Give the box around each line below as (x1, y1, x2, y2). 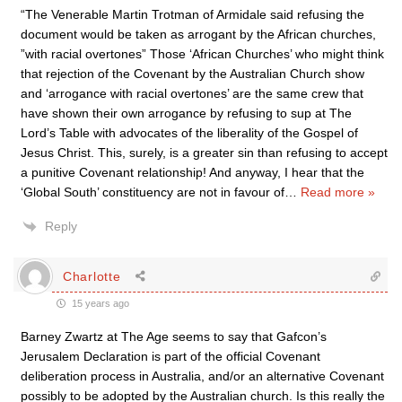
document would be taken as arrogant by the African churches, (21, 27, 376, 41)
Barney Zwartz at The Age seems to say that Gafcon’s (21, 329, 327, 344)
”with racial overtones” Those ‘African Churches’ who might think (21, 47, 384, 61)
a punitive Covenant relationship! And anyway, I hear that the (21, 165, 364, 179)
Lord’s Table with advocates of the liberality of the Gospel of (21, 126, 358, 140)
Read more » (301, 185, 375, 199)
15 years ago (69, 298, 129, 309)
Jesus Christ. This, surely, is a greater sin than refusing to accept (21, 145, 388, 160)
